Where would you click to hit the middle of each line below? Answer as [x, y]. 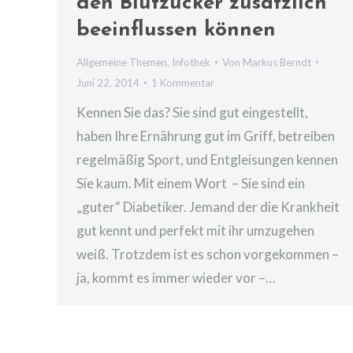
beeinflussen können [176, 30]
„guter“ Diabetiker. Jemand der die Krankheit [208, 207]
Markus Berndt [277, 62]
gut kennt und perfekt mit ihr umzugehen [195, 230]
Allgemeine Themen [122, 62]
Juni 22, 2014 [108, 83]
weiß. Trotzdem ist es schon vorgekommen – [208, 254]
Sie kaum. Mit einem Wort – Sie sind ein [191, 183]
